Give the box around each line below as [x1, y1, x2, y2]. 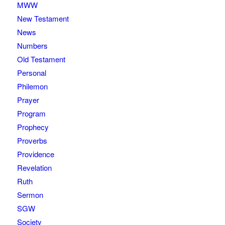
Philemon [17, 81, 48, 92]
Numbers [17, 40, 48, 51]
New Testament [17, 13, 69, 24]
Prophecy [17, 122, 49, 133]
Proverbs [17, 135, 47, 146]
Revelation [17, 162, 52, 173]
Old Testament [17, 54, 65, 65]
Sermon [17, 189, 43, 200]
